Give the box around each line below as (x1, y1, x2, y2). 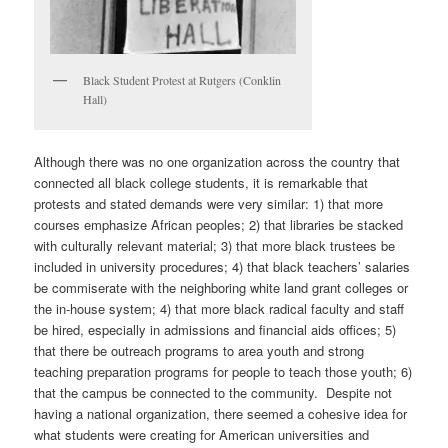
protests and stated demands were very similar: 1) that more (34, 194, 384, 214)
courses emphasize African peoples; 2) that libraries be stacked (34, 215, 404, 235)
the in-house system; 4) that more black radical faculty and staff (34, 299, 405, 319)
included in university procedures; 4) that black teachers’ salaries (34, 257, 411, 277)
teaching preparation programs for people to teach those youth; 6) (34, 362, 413, 382)
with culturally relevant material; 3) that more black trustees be (34, 236, 396, 256)
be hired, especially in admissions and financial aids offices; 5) (34, 320, 397, 340)
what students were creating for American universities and (34, 425, 370, 445)
